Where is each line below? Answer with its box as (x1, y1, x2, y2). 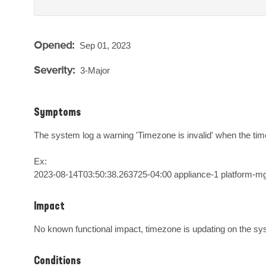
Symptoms (34, 107, 81, 118)
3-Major (80, 65, 110, 75)
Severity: (34, 64, 78, 76)
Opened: (34, 39, 77, 51)
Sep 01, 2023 (80, 40, 131, 50)
